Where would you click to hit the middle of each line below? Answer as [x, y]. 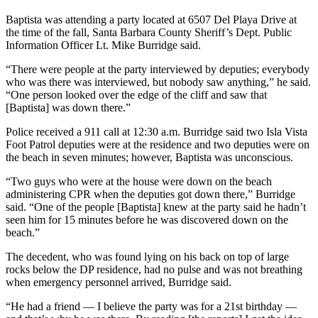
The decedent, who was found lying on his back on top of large [147, 256]
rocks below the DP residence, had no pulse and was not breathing [154, 269]
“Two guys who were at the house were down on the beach [139, 181]
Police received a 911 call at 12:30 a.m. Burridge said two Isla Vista [157, 131]
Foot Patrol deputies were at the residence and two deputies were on [158, 144]
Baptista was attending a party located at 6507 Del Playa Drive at [151, 19]
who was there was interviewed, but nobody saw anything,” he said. [158, 82]
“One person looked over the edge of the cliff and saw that [136, 94]
